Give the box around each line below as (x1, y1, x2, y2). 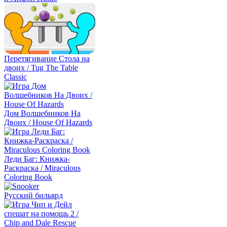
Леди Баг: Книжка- (4, 155, 70, 163)
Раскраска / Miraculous (4, 164, 81, 172)
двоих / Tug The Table (4, 63, 78, 72)
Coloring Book (4, 173, 52, 181)
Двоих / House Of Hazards (4, 118, 92, 127)
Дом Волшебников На (4, 109, 81, 118)
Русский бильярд (4, 191, 63, 200)
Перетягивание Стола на (4, 54, 90, 63)
